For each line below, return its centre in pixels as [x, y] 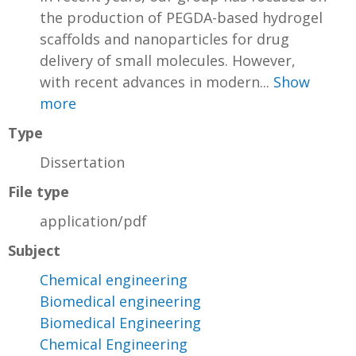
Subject [34, 251]
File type [39, 192]
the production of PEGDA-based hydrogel [181, 18]
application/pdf [93, 221]
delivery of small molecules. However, [168, 61]
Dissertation [82, 163]
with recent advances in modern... [157, 82]
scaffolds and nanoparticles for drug [164, 39]
